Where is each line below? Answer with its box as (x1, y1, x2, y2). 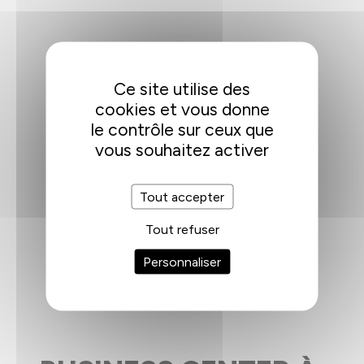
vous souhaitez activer (95, 139, 269, 159)
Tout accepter (140, 188, 224, 204)
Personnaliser (143, 253, 221, 269)
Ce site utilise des (114, 78, 250, 98)
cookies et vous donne (94, 98, 270, 119)
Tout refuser (145, 221, 219, 236)
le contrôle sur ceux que (90, 119, 274, 139)
